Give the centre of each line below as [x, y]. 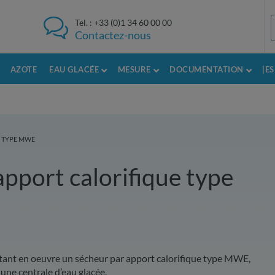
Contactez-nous [113, 35]
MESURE [134, 69]
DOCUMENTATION [207, 69]
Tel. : [84, 22]
